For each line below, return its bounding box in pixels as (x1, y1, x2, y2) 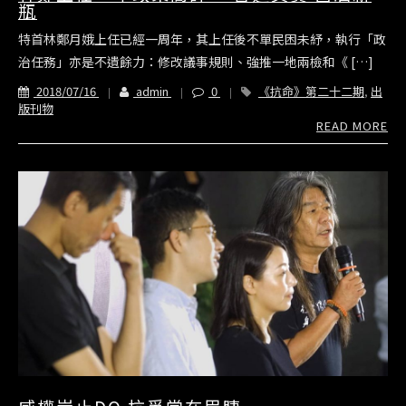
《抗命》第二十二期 (258, 82, 364, 100)
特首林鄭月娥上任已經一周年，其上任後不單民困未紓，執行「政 (18, 29, 386, 48)
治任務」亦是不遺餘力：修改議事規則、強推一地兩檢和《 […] (18, 52, 373, 71)
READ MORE (316, 116, 388, 134)
